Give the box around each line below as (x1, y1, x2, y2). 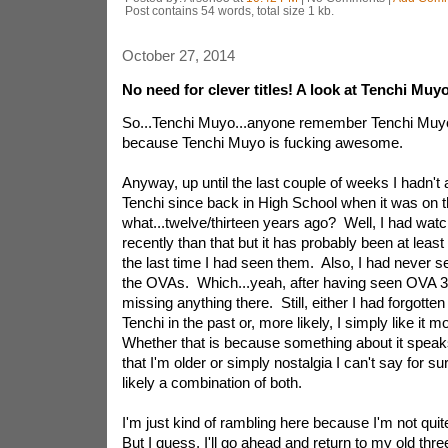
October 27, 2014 (121, 47, 235, 64)
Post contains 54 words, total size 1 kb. (124, 4, 334, 17)
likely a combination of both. (121, 374, 306, 391)
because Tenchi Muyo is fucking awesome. (121, 134, 407, 151)
